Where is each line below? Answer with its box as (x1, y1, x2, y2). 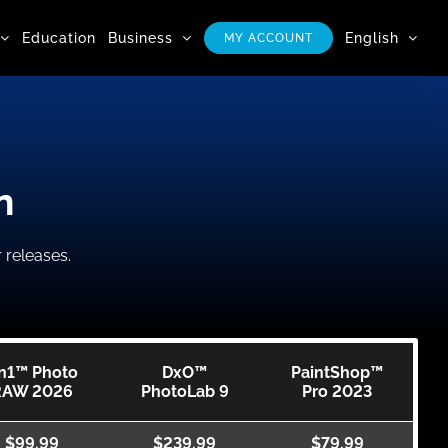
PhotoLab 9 (140, 381, 229, 401)
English (345, 29, 399, 46)
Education (22, 29, 96, 46)
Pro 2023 (302, 381, 372, 401)
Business (108, 29, 173, 46)
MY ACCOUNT (224, 30, 313, 45)
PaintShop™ (291, 362, 383, 382)
